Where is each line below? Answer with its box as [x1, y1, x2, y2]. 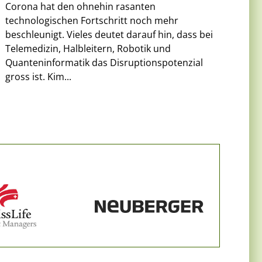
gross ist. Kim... [5, 70, 72, 83]
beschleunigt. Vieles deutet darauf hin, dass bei [5, 27, 213, 41]
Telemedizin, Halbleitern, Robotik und [5, 42, 171, 55]
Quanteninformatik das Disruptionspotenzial [5, 56, 204, 69]
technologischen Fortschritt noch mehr [5, 13, 179, 27]
